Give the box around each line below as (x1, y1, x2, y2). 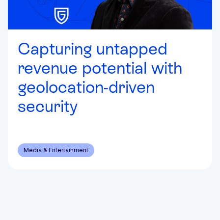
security (18, 96, 78, 115)
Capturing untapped (18, 39, 167, 58)
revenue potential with (18, 58, 182, 77)
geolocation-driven (18, 77, 155, 96)
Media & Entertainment (24, 146, 88, 154)
